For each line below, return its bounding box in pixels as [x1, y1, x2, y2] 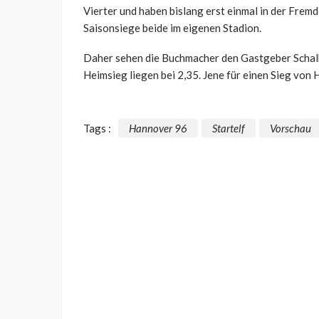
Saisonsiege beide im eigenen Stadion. [83, 21, 261, 35]
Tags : [83, 121, 111, 135]
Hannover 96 [129, 121, 187, 135]
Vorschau [270, 121, 311, 135]
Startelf [212, 121, 245, 135]
